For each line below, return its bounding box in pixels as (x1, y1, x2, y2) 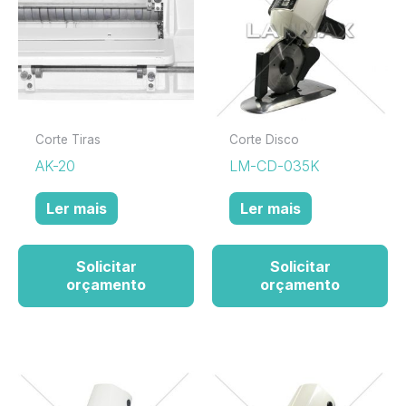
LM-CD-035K (229, 156, 321, 175)
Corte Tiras (35, 132, 101, 148)
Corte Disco (229, 132, 300, 148)
